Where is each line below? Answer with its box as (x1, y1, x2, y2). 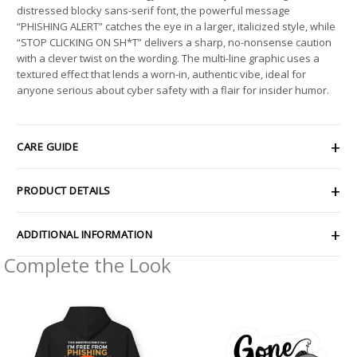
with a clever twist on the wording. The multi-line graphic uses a (17, 50, 320, 65)
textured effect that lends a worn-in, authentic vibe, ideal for (17, 66, 306, 81)
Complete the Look (4, 251, 171, 278)
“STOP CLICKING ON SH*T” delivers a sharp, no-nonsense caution (17, 34, 331, 49)
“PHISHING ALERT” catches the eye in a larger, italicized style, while (17, 18, 335, 33)
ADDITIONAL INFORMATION (17, 226, 152, 241)
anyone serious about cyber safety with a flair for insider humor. (17, 82, 329, 97)
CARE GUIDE (17, 139, 78, 154)
